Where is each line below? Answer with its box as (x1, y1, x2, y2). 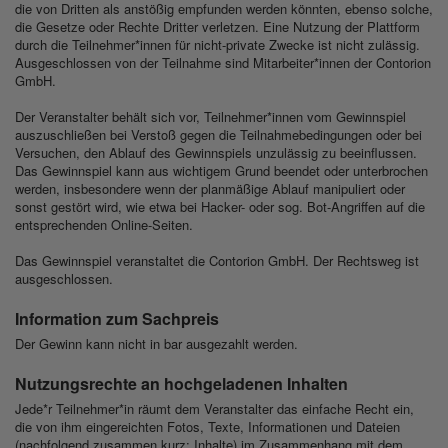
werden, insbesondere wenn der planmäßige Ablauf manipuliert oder (15, 179, 405, 199)
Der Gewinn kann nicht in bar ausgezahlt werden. (15, 334, 298, 354)
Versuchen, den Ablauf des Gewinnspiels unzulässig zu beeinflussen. (15, 143, 417, 163)
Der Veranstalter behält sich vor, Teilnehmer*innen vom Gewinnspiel (15, 107, 406, 127)
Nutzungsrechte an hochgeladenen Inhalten (15, 372, 348, 396)
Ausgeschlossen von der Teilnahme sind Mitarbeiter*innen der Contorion (15, 53, 431, 73)
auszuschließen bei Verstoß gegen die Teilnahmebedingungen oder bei (15, 125, 422, 145)
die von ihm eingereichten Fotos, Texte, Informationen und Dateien (15, 417, 400, 437)
